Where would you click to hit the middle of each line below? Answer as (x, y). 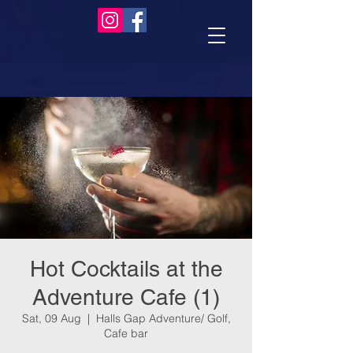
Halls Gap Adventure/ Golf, (163, 318)
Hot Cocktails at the (126, 269)
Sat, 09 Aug (51, 318)
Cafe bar (126, 333)
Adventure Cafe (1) (126, 297)
